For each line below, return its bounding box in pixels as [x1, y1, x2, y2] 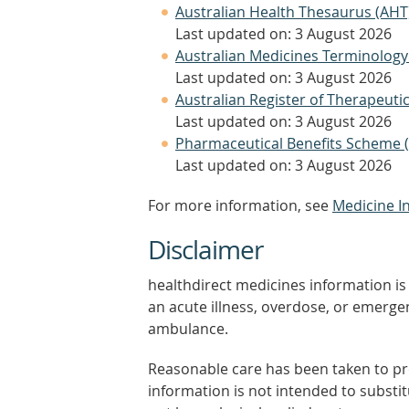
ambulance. [148, 319, 228, 339]
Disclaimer [148, 233, 263, 267]
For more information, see [148, 195, 332, 215]
